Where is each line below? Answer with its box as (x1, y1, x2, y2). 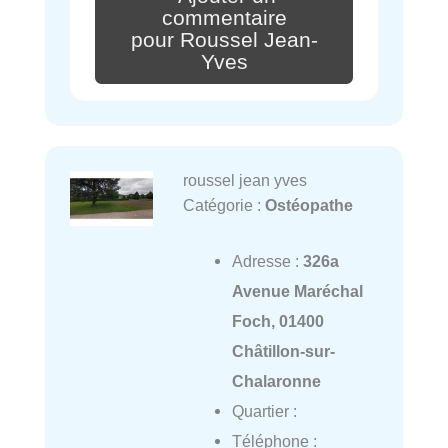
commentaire (161, 5, 287, 30)
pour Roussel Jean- (130, 27, 318, 52)
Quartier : (231, 401, 297, 420)
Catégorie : (182, 195, 265, 214)
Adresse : (231, 251, 303, 270)
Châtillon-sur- (231, 341, 335, 360)
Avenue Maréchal (231, 281, 363, 300)
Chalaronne (231, 371, 321, 390)
